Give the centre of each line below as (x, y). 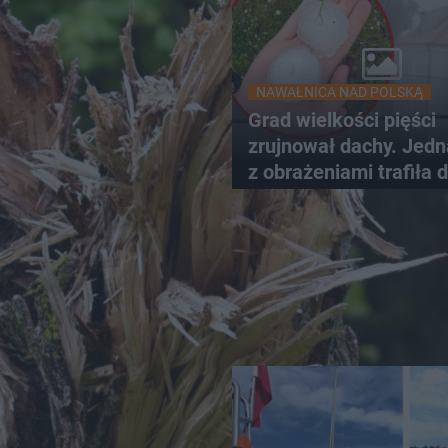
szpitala (283, 198)
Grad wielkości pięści (342, 120)
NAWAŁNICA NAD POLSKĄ (339, 92)
